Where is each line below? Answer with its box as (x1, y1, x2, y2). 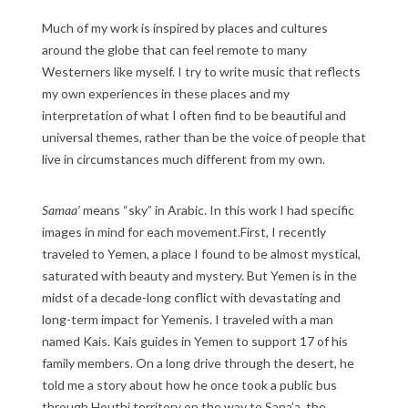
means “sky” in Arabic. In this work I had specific (83, 201, 354, 218)
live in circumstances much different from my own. (42, 150, 325, 167)
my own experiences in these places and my (42, 85, 290, 101)
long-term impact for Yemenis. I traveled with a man (42, 311, 333, 327)
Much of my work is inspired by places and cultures (42, 19, 328, 36)
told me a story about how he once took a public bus (42, 376, 337, 393)
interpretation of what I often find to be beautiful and (42, 107, 346, 123)
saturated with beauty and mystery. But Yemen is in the (42, 267, 357, 283)
